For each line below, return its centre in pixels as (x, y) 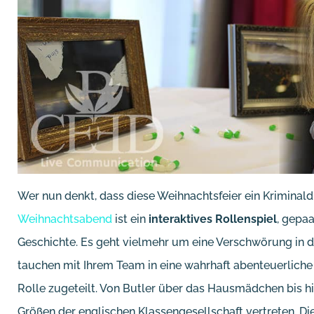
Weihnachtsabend (65, 219)
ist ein (130, 219)
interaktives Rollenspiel (213, 219)
